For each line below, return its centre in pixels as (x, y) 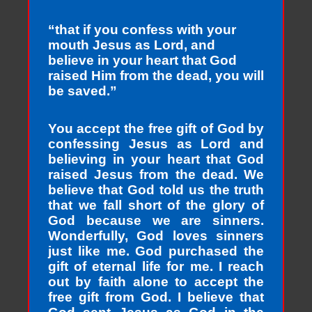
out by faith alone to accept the (156, 282)
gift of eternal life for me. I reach (156, 267)
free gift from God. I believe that (156, 297)
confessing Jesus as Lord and (156, 144)
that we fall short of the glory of (156, 205)
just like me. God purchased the (156, 251)
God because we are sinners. (156, 221)
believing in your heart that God (156, 159)
